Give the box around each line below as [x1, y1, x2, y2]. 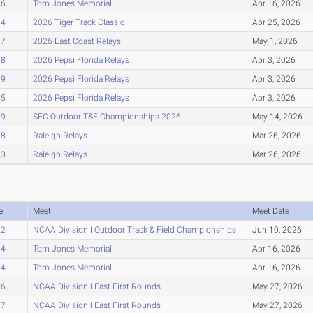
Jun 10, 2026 [252, 224, 302, 235]
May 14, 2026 [252, 111, 303, 122]
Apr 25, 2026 [252, 17, 300, 27]
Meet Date [252, 205, 289, 216]
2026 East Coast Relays [32, 36, 121, 46]
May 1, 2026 [252, 36, 298, 46]
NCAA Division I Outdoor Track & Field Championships [32, 224, 236, 235]
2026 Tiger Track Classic [32, 17, 124, 27]
